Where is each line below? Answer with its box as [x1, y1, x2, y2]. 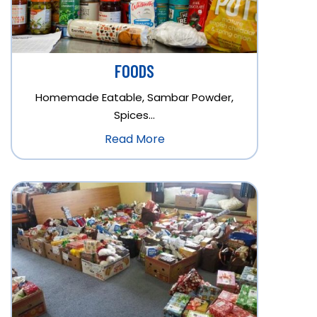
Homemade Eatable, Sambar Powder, [35, 90, 234, 105]
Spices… [114, 108, 155, 123]
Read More [104, 131, 165, 148]
